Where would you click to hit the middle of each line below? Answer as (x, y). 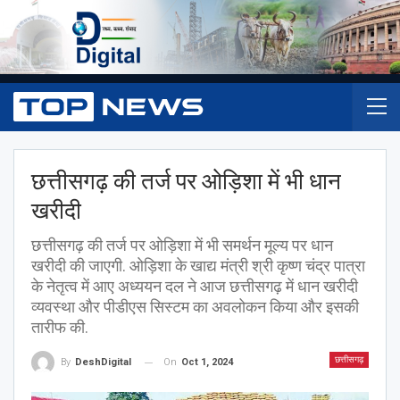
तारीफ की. (60, 327)
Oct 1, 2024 (207, 362)
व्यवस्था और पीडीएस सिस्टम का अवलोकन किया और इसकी (195, 306)
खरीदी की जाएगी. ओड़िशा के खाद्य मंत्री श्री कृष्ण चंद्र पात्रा (198, 265)
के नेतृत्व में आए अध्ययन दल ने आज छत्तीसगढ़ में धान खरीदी (195, 286)
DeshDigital (103, 362)
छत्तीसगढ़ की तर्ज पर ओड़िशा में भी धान (186, 181)
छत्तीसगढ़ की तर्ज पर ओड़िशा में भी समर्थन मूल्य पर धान (182, 245)
